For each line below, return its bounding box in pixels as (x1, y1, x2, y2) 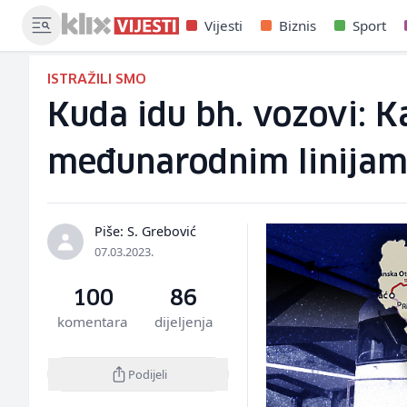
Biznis (279, 16, 316, 35)
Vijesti (204, 16, 243, 35)
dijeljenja (154, 313, 213, 331)
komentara (57, 313, 129, 331)
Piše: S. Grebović (94, 223, 196, 240)
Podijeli (127, 365, 167, 382)
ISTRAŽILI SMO (47, 73, 146, 86)
